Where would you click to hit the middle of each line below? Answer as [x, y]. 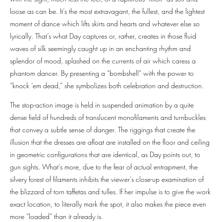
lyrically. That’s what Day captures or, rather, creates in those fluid [103, 36]
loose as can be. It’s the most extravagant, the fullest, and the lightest [107, 11]
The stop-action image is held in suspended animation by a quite [102, 105]
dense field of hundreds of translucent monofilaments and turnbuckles [108, 117]
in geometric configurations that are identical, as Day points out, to [105, 155]
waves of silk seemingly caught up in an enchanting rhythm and [100, 49]
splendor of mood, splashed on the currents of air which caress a [103, 61]
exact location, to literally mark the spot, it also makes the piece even [108, 204]
